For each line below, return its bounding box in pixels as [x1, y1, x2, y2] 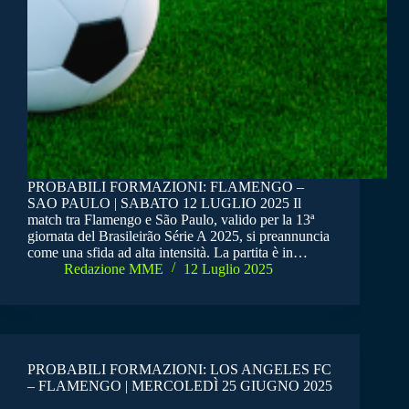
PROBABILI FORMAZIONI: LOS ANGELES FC [27, 361, 331, 377]
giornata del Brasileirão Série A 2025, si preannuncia [27, 227, 330, 244]
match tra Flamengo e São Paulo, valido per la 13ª [27, 211, 314, 227]
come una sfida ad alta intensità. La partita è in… [27, 244, 308, 260]
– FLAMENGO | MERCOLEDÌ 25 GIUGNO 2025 [27, 377, 332, 393]
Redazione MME [64, 260, 163, 277]
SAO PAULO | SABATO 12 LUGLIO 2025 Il [27, 194, 301, 211]
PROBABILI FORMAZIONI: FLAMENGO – [27, 178, 304, 194]
